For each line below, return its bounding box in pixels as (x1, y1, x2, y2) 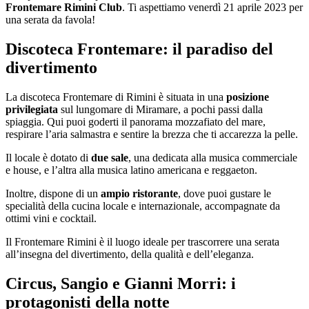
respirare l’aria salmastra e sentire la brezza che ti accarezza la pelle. (6, 128, 298, 140)
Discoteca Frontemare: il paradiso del (6, 39, 273, 58)
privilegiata (6, 103, 58, 115)
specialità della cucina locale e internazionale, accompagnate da (6, 199, 280, 212)
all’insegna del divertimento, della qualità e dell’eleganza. (6, 248, 254, 260)
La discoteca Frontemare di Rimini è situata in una (6, 90, 226, 103)
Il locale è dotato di (6, 151, 91, 163)
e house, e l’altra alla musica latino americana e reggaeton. (6, 163, 257, 176)
